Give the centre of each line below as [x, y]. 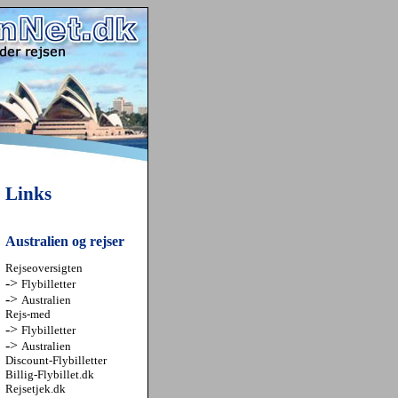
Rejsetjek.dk [35, 389]
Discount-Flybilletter [56, 360]
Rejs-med [28, 314]
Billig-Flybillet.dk [49, 374]
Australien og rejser [64, 241]
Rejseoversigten [44, 268]
